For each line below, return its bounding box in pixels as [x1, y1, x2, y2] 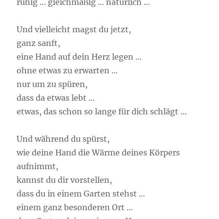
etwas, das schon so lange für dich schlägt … [17, 107, 187, 116]
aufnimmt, [17, 161, 59, 171]
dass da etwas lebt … [17, 93, 95, 103]
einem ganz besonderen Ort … [17, 202, 133, 212]
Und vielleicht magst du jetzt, [17, 24, 131, 34]
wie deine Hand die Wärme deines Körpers [17, 148, 180, 157]
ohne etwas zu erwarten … [17, 66, 118, 75]
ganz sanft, [17, 38, 61, 48]
